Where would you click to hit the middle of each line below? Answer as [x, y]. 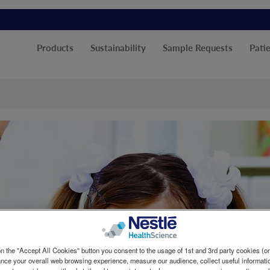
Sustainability [118, 47]
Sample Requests [197, 47]
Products [55, 47]
